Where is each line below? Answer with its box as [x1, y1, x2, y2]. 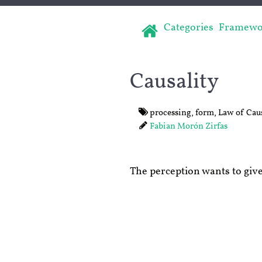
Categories [164, 20, 213, 35]
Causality [130, 67, 219, 97]
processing [147, 106, 191, 119]
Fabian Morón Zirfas [149, 120, 227, 133]
